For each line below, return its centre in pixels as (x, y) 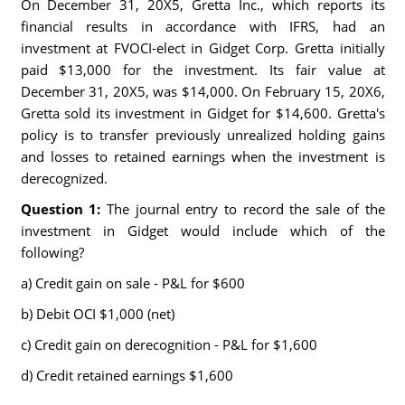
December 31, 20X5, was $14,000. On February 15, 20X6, (202, 91)
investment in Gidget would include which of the (202, 231)
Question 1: (63, 209)
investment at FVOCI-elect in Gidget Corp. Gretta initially (202, 48)
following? (52, 252)
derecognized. (64, 178)
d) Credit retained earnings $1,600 (127, 375)
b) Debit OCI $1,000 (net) (97, 314)
